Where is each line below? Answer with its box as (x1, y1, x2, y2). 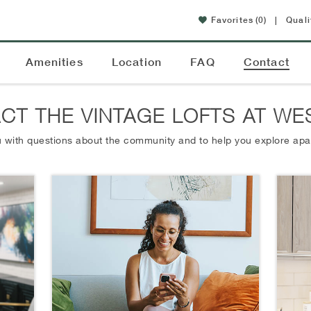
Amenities (25, 55, 83, 69)
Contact (244, 55, 289, 69)
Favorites (210, 15, 253, 25)
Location (112, 55, 162, 69)
